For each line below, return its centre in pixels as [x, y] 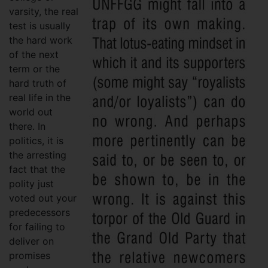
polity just [31, 184]
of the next [34, 54]
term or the [34, 69]
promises [30, 255]
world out [31, 112]
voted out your [43, 198]
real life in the [40, 98]
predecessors [39, 212]
